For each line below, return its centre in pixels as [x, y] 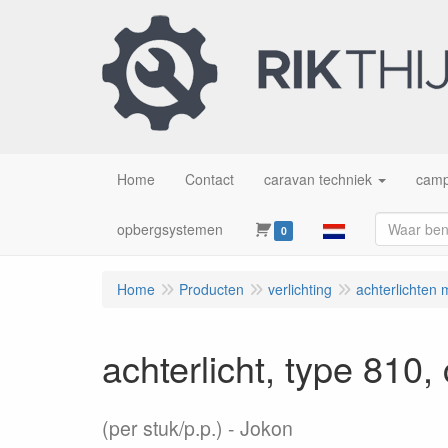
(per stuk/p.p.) [162, 428]
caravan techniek [318, 179]
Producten [211, 289]
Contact [209, 179]
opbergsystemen [170, 229]
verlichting [300, 289]
